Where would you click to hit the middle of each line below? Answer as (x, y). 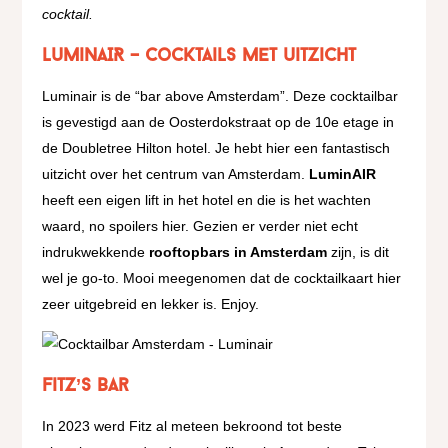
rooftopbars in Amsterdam (238, 252)
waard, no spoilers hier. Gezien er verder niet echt (200, 226)
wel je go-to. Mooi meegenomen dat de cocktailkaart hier (222, 278)
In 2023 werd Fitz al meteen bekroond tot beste (192, 426)
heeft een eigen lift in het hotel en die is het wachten (207, 200)
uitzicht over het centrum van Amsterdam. (176, 174)
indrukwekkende (96, 252)
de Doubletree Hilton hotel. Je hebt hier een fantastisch (216, 148)
